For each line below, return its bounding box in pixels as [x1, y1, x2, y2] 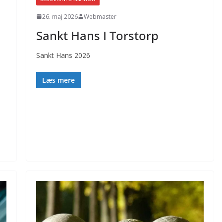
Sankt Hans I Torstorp [36, 27, 159, 44]
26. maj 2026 [42, 12, 78, 21]
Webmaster [83, 12, 116, 21]
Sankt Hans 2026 [36, 50, 90, 60]
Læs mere [42, 75, 75, 85]
